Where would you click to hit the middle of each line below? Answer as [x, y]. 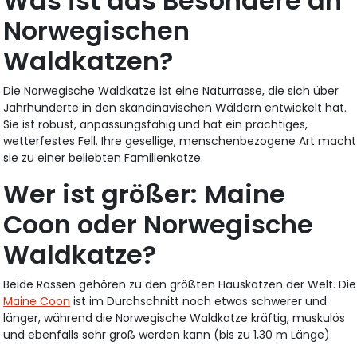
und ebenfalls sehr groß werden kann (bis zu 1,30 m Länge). [168, 334]
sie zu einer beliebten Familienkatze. [104, 157]
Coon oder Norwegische [159, 224]
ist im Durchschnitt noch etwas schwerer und [199, 301]
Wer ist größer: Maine [145, 194]
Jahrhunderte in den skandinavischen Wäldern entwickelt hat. [175, 107]
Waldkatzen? [88, 61]
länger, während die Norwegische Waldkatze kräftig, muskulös [175, 318]
